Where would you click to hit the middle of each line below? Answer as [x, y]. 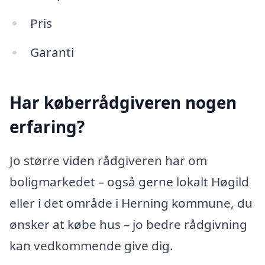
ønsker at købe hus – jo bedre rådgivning [128, 224]
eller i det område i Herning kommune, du [131, 203]
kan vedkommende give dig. [91, 246]
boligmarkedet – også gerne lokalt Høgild [129, 182]
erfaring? [47, 126]
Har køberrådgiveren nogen [123, 102]
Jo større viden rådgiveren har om [108, 161]
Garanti [52, 52]
